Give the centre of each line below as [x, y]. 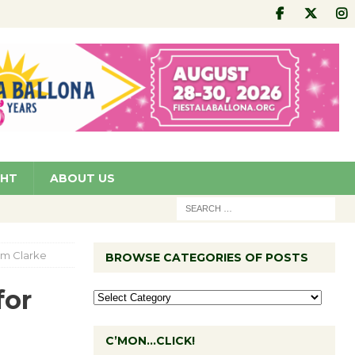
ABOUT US [82, 178]
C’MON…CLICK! [150, 340]
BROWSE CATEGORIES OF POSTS [206, 257]
